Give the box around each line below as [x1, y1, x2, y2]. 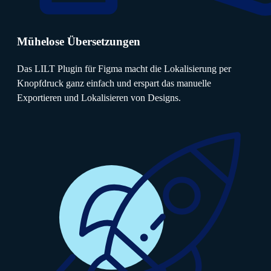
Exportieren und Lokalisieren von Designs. [17, 93, 181, 103]
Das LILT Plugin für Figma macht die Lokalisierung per [17, 64, 231, 74]
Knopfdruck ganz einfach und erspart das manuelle [17, 78, 211, 88]
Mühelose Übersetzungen [17, 35, 140, 48]
